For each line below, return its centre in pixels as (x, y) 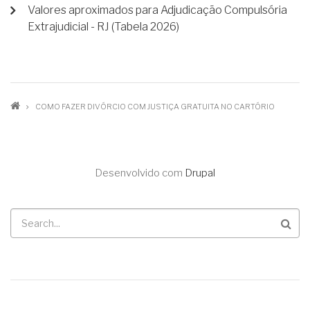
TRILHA (50, 111)
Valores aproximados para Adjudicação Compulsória (157, 10)
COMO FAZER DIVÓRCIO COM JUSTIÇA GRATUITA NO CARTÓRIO (155, 107)
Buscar (29, 216)
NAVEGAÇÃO (76, 171)
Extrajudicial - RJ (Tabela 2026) (103, 27)
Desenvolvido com (140, 173)
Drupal (200, 173)
